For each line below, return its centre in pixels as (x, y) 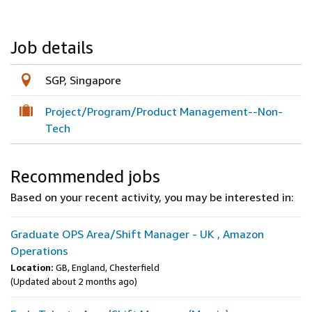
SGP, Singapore (83, 80)
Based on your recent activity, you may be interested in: (152, 197)
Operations (39, 251)
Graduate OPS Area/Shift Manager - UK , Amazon (137, 234)
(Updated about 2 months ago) (74, 281)
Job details (52, 47)
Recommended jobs (85, 176)
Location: (32, 267)
